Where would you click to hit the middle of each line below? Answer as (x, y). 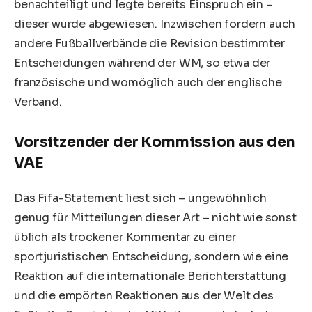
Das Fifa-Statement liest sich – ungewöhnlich (140, 198)
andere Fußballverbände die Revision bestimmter (149, 44)
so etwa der (239, 63)
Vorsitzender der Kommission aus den (155, 142)
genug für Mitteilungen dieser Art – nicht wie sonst (155, 217)
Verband (37, 102)
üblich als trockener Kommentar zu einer (125, 237)
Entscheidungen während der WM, (110, 63)
